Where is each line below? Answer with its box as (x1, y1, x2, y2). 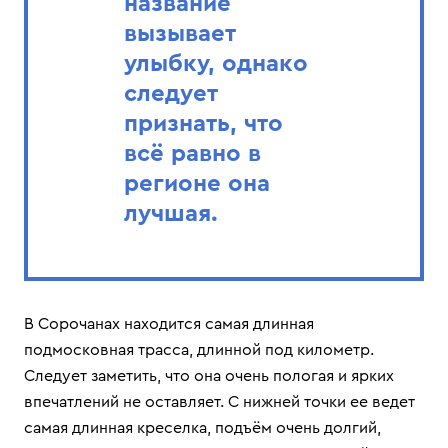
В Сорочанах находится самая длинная (24, 316, 314, 332)
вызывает (124, 22, 236, 46)
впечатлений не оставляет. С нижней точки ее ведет (24, 394, 415, 410)
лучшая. (124, 202, 218, 226)
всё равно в (124, 142, 261, 166)
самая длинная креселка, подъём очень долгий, (24, 420, 381, 436)
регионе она (124, 172, 270, 196)
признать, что (124, 112, 283, 136)
